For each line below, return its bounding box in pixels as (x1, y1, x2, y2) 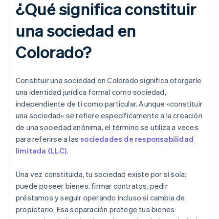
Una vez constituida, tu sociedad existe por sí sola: (16, 169, 187, 179)
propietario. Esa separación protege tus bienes (16, 204, 175, 215)
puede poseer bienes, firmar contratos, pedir (16, 181, 168, 191)
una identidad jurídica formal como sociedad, (16, 87, 166, 97)
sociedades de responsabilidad (80, 134, 194, 144)
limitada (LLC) (16, 146, 66, 156)
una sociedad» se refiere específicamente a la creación (16, 110, 202, 121)
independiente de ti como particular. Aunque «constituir (16, 99, 203, 109)
